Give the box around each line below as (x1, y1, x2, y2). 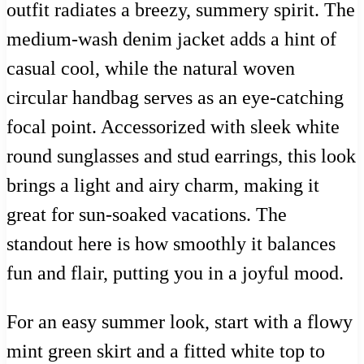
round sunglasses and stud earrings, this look (6, 145, 356, 167)
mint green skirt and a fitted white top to (6, 340, 325, 362)
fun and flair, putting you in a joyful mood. (6, 262, 344, 284)
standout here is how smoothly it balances (6, 232, 336, 254)
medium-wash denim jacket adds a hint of (6, 28, 336, 50)
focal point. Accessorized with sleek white (6, 115, 340, 137)
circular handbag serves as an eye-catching (6, 86, 344, 108)
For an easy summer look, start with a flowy (6, 310, 353, 332)
